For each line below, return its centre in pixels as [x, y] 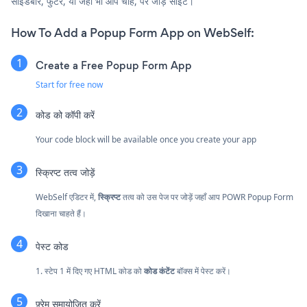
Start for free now [69, 84]
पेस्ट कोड [52, 246]
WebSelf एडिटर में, [67, 197]
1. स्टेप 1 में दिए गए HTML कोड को [90, 271]
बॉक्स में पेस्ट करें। [203, 271]
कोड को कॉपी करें [65, 114]
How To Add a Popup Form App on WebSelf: [133, 33]
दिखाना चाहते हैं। [61, 213]
